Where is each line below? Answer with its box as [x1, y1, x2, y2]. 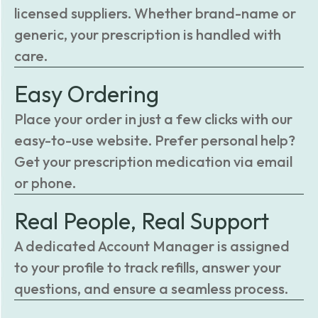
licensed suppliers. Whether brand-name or [14, 4, 296, 22]
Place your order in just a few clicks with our [14, 110, 292, 128]
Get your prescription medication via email [14, 153, 292, 170]
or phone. [14, 174, 76, 192]
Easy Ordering [14, 79, 159, 108]
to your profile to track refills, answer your [14, 258, 281, 276]
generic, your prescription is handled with [14, 26, 281, 43]
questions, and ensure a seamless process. [14, 280, 288, 297]
